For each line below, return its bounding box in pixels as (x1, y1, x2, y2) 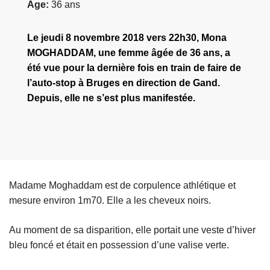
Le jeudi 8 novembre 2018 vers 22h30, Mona (27, 33, 227, 43)
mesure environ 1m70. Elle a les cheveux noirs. (9, 195, 211, 206)
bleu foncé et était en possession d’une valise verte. (9, 240, 229, 251)
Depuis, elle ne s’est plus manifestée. (27, 93, 195, 104)
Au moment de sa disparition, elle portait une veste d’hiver (9, 225, 256, 236)
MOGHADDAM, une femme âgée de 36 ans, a (27, 48, 230, 58)
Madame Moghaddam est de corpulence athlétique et (9, 180, 236, 191)
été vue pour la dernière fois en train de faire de (27, 63, 241, 74)
